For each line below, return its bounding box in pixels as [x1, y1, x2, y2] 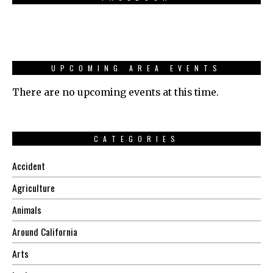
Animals [12, 202, 41, 218]
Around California [12, 224, 77, 239]
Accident [12, 158, 45, 174]
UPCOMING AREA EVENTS [51, 63, 222, 74]
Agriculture [12, 180, 55, 196]
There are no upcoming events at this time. [12, 87, 219, 99]
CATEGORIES [93, 133, 180, 144]
